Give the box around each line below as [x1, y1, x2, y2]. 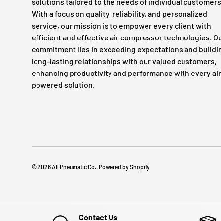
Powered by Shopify [99, 163, 150, 170]
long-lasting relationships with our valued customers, [32, 56, 217, 66]
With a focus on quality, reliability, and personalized [32, 8, 207, 18]
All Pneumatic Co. [52, 163, 96, 170]
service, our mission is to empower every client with [32, 20, 211, 30]
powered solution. [32, 79, 95, 89]
